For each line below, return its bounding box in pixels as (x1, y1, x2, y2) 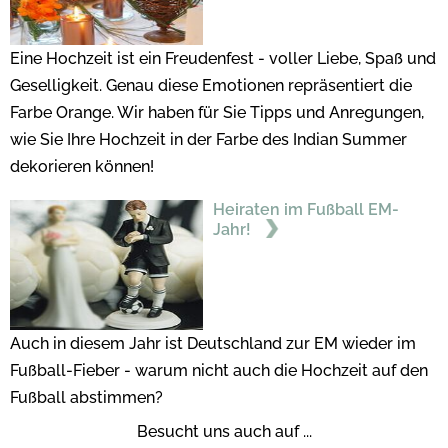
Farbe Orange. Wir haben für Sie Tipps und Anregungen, (10, 103, 424, 123)
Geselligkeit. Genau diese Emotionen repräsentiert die (10, 76, 412, 96)
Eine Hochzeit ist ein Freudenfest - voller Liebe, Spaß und (10, 49, 436, 69)
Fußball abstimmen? (10, 388, 167, 408)
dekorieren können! (10, 157, 158, 177)
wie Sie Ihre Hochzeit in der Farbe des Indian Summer (10, 130, 407, 150)
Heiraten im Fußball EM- (212, 200, 399, 220)
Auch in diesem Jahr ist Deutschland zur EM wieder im (10, 334, 416, 354)
